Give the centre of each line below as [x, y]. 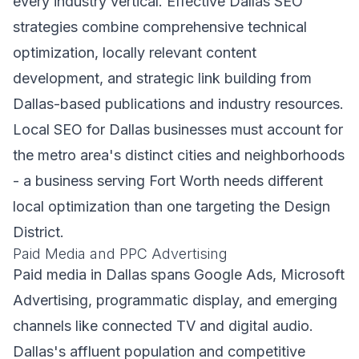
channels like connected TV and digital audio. [163, 326]
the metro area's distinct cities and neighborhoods [179, 155]
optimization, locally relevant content [135, 52]
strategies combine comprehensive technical [160, 27]
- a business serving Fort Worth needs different [168, 181]
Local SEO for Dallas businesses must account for [178, 129]
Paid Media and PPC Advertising [120, 254]
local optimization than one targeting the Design [171, 206]
